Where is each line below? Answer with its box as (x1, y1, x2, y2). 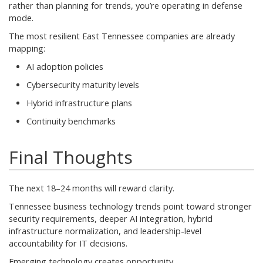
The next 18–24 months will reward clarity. (9, 182, 174, 194)
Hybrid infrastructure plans (26, 97, 132, 109)
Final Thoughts (9, 144, 133, 169)
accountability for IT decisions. (9, 237, 127, 249)
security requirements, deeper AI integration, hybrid (9, 213, 213, 224)
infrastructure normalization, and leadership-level (9, 225, 201, 237)
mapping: (9, 42, 45, 54)
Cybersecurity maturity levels (26, 79, 139, 90)
